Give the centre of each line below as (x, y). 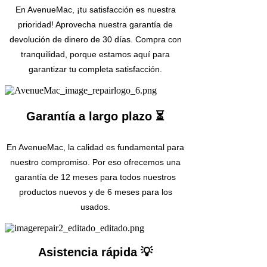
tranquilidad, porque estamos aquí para (95, 55)
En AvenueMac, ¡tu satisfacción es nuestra (95, 10)
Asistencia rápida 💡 (95, 252)
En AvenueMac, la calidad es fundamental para (95, 148)
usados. (95, 207)
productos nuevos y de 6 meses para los (95, 192)
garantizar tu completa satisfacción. (95, 69)
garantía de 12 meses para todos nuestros (95, 177)
